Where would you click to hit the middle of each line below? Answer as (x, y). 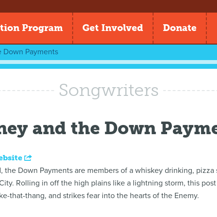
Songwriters (108, 90)
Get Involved (113, 28)
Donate (180, 28)
